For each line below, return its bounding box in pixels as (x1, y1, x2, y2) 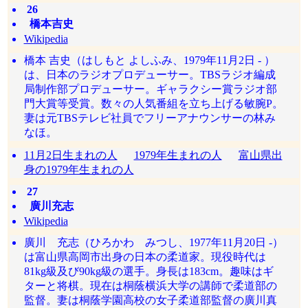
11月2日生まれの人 (23, 149, 118, 161)
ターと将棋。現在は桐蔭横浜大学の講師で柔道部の (23, 280, 277, 291)
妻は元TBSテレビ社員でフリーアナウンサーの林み (23, 112, 276, 124)
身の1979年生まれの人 (23, 164, 134, 175)
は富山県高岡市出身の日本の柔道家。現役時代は (23, 251, 266, 263)
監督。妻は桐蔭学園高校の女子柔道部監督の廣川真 (23, 294, 277, 306)
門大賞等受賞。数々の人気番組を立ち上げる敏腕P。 (23, 98, 283, 109)
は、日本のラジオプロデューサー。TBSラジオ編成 (23, 69, 276, 80)
